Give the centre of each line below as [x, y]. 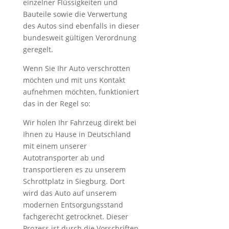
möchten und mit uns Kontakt [74, 80]
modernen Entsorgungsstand [73, 205]
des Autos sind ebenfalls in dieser [81, 26]
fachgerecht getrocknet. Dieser [75, 216]
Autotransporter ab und [64, 158]
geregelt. [38, 49]
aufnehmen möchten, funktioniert [81, 92]
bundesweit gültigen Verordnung [79, 38]
